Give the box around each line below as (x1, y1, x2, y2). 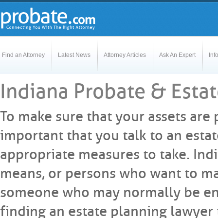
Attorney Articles (104, 52, 146, 58)
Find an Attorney (2, 52, 45, 58)
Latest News (58, 52, 91, 58)
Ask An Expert (159, 52, 196, 58)
